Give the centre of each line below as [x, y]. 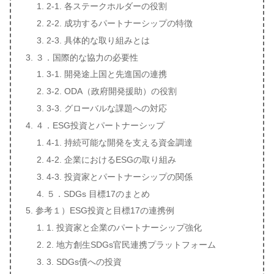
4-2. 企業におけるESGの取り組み [111, 159]
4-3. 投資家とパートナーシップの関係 [119, 176]
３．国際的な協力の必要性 [87, 57]
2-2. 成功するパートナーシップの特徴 [119, 23]
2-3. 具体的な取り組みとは [98, 40]
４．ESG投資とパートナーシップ [100, 125]
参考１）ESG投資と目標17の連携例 [105, 211]
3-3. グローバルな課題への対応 [106, 109]
